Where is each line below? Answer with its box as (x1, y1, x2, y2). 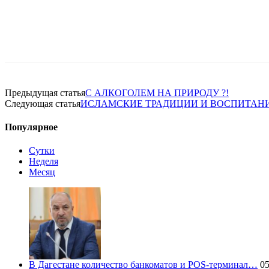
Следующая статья (5, 98, 80, 109)
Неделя (29, 156, 58, 167)
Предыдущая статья (5, 87, 85, 98)
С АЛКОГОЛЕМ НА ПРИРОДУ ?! (85, 87, 229, 98)
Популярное (5, 122, 58, 133)
